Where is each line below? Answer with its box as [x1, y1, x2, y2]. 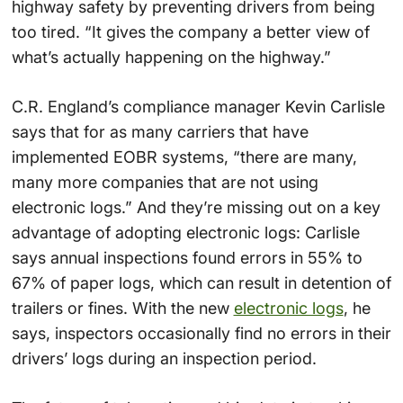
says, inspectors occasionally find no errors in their [11, 323, 391, 343]
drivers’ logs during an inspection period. [11, 348, 317, 368]
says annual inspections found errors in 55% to [11, 247, 363, 267]
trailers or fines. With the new [11, 298, 234, 318]
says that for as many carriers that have [11, 121, 309, 141]
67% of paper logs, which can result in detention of [11, 273, 391, 292]
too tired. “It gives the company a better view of [11, 22, 370, 41]
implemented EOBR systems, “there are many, [11, 147, 357, 166]
